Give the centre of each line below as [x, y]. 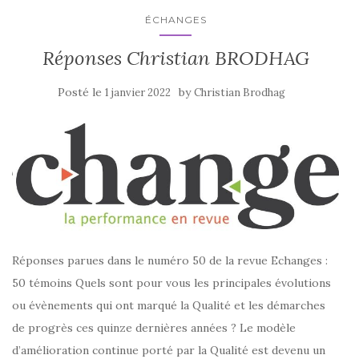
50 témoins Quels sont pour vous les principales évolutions [171, 282]
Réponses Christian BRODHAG [175, 58]
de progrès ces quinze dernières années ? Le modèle [154, 327]
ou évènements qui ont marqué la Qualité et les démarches [169, 305]
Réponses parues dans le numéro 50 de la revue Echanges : [170, 260]
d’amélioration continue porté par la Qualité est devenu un [169, 350]
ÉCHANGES [175, 20]
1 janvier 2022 [138, 93]
